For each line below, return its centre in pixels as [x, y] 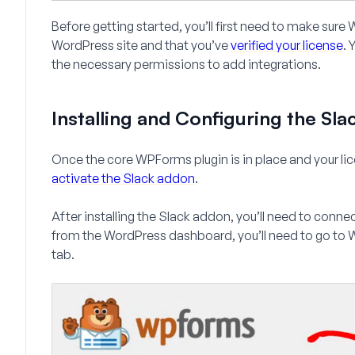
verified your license [287, 45]
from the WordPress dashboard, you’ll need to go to [200, 235]
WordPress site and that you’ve [141, 45]
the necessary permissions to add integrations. [186, 64]
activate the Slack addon [123, 178]
